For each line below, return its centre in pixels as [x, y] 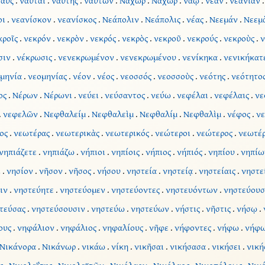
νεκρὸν [70, 38]
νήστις [187, 209]
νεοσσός [135, 76]
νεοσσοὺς [175, 76]
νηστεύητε [33, 190]
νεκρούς [202, 38]
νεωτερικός [127, 133]
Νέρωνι [58, 95]
